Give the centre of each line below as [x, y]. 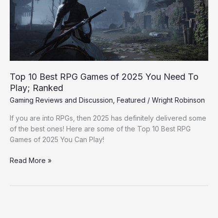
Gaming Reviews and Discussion [61, 100]
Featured [131, 100]
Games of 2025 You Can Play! [58, 140]
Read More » [31, 161]
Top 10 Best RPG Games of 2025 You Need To [104, 77]
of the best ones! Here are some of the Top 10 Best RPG [100, 129]
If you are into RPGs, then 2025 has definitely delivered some [108, 118]
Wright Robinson [178, 100]
